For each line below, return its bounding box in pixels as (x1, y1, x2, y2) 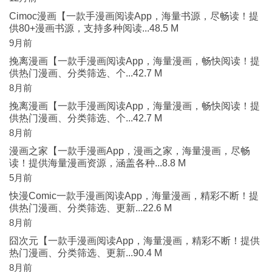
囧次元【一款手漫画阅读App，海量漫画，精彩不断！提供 (9, 236, 260, 246)
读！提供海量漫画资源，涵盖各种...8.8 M (9, 158, 186, 168)
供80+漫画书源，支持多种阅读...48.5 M (9, 23, 178, 33)
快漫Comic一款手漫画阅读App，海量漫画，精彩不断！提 (9, 191, 259, 201)
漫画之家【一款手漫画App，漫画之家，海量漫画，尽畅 (9, 146, 250, 156)
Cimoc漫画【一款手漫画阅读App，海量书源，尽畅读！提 (9, 11, 259, 21)
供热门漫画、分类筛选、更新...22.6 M (9, 203, 172, 213)
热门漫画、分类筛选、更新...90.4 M (9, 248, 162, 258)
